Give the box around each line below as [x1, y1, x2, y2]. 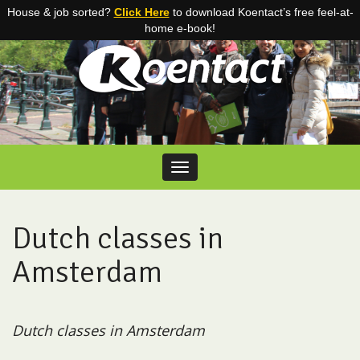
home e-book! [145, 22, 215, 35]
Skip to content [11, 100, 90, 115]
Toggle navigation [179, 161, 287, 176]
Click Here [113, 6, 170, 18]
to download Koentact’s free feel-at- [169, 6, 354, 18]
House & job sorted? [6, 6, 114, 18]
